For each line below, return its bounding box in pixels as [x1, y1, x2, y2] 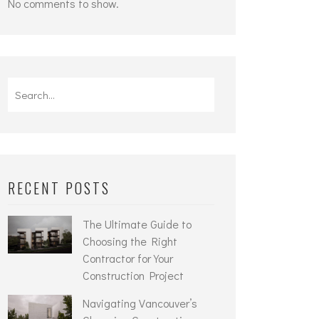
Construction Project [83, 268, 184, 283]
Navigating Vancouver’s [83, 296, 197, 310]
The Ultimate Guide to [83, 216, 192, 231]
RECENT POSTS [8, 177, 110, 199]
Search [8, 80, 42, 95]
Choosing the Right [83, 234, 177, 249]
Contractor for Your [83, 251, 173, 266]
